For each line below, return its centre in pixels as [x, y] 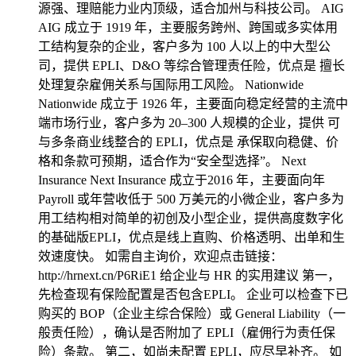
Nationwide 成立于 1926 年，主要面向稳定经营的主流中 [193, 104]
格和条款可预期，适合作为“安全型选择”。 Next [172, 161]
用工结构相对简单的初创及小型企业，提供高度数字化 [191, 218]
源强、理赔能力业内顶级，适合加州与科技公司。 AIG [191, 8]
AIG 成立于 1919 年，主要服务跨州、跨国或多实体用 [188, 27]
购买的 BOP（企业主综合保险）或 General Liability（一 [192, 313]
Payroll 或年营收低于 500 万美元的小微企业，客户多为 [191, 199]
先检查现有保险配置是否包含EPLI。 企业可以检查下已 [193, 294]
